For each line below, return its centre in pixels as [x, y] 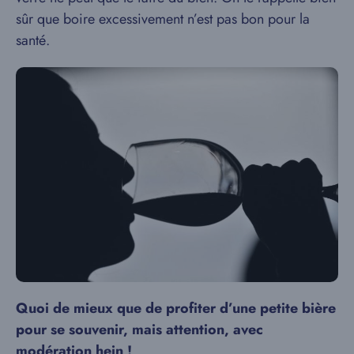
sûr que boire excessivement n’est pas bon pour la [163, 19]
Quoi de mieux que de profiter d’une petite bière [176, 308]
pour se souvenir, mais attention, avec [139, 329]
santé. [33, 40]
